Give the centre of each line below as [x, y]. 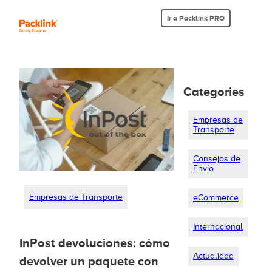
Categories [214, 92]
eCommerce [216, 198]
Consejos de [217, 159]
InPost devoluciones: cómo [95, 243]
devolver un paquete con [89, 261]
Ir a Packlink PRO [196, 18]
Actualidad [213, 256]
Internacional [218, 227]
